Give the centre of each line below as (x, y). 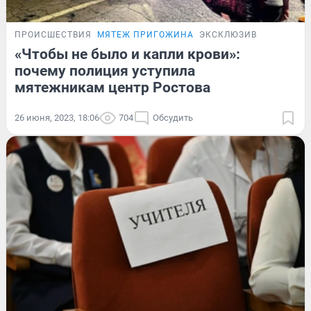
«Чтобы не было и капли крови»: (127, 54)
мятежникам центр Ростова (112, 87)
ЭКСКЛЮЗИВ (228, 34)
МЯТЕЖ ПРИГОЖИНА (145, 34)
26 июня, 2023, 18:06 (57, 117)
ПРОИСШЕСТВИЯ (53, 34)
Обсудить (173, 117)
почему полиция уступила (105, 70)
